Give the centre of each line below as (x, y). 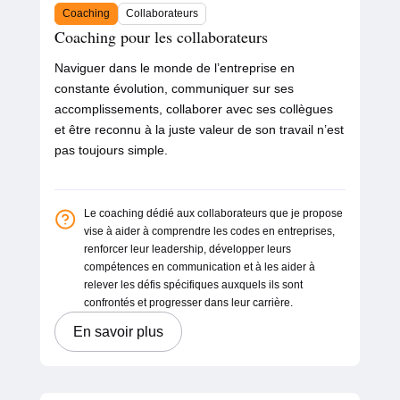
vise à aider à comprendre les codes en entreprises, (209, 232)
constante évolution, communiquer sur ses (174, 89)
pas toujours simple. (111, 150)
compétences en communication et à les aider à (199, 267)
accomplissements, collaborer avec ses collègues (193, 109)
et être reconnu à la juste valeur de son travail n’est (199, 130)
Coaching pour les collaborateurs (161, 37)
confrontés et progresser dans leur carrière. (188, 303)
